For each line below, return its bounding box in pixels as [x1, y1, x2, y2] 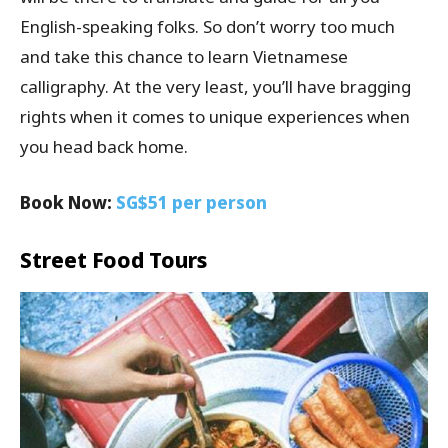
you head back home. [20, 134, 188, 158]
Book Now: [20, 190, 116, 214]
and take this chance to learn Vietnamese [20, 44, 348, 68]
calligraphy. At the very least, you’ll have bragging [20, 74, 411, 98]
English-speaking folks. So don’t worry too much [20, 14, 395, 38]
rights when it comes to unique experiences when [20, 104, 410, 128]
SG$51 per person [116, 190, 267, 214]
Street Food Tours [20, 245, 207, 274]
